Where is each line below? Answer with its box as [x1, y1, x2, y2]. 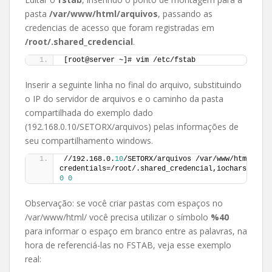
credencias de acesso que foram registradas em [25, 21, 214, 33]
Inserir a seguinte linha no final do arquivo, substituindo [25, 78, 242, 90]
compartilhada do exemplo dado [25, 106, 153, 118]
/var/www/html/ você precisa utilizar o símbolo [25, 211, 211, 223]
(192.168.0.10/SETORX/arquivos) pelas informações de [25, 120, 239, 132]
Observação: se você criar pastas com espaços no [25, 197, 223, 209]
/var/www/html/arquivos [49, 7, 158, 19]
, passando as [158, 7, 212, 19]
